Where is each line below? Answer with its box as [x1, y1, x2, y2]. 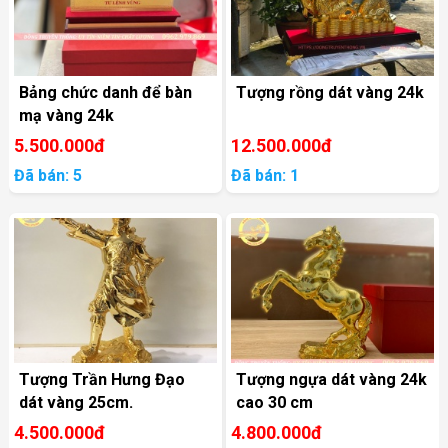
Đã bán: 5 [13, 166, 82, 186]
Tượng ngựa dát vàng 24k [236, 370, 428, 390]
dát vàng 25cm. [18, 393, 133, 413]
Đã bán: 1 [231, 166, 300, 186]
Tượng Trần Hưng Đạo [18, 370, 185, 390]
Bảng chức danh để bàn [18, 83, 192, 103]
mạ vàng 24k [18, 106, 114, 126]
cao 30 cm [236, 393, 314, 413]
